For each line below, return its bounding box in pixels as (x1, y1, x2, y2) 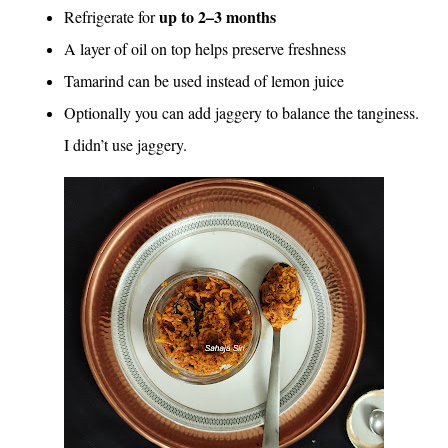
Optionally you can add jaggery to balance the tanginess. (64, 102, 419, 123)
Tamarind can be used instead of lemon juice (64, 70, 344, 91)
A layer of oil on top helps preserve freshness (64, 38, 346, 59)
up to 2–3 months (159, 5, 276, 28)
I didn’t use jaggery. (64, 134, 187, 155)
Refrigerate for (64, 6, 159, 27)
